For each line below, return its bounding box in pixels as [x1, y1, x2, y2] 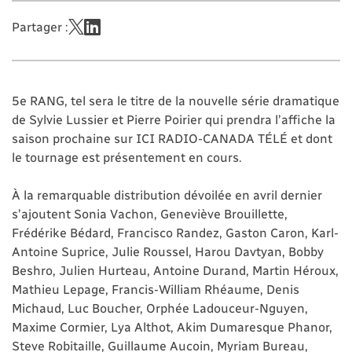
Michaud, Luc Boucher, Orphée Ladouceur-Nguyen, [12, 300, 308, 316]
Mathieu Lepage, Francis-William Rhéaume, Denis [12, 281, 299, 297]
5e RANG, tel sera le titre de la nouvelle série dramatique [12, 93, 339, 108]
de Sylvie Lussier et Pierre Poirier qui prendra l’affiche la [12, 112, 335, 127]
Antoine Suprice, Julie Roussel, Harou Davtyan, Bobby [12, 244, 324, 259]
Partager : [12, 19, 68, 35]
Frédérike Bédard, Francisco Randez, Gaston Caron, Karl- [12, 225, 339, 240]
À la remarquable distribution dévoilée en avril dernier [12, 187, 322, 203]
